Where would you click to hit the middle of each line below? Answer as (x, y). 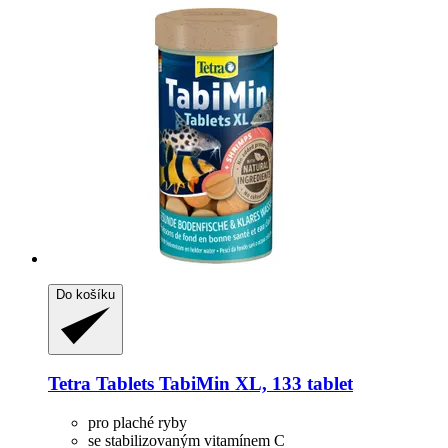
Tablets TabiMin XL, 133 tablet (222, 384)
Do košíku (85, 295)
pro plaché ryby (137, 423)
